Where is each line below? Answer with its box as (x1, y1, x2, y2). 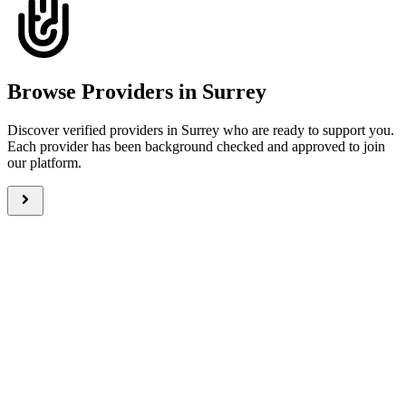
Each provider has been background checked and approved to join (7, 138, 385, 154)
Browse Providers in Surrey (7, 79, 266, 103)
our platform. (7, 154, 82, 170)
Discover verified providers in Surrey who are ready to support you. (7, 121, 394, 138)
